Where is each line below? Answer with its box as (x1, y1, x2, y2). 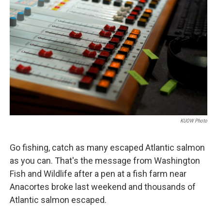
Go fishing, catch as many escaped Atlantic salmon (10, 142, 205, 153)
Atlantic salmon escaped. (10, 194, 107, 205)
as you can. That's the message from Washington (10, 155, 200, 166)
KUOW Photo (180, 117, 207, 124)
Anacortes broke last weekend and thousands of (10, 181, 196, 192)
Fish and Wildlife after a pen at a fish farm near (10, 168, 186, 179)
